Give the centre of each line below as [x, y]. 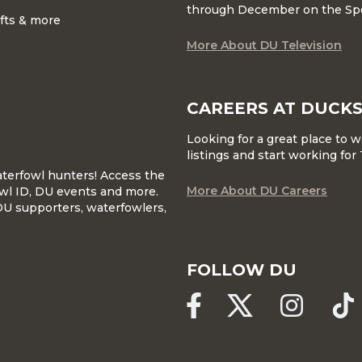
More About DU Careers [257, 191]
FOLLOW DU [242, 269]
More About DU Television [264, 45]
